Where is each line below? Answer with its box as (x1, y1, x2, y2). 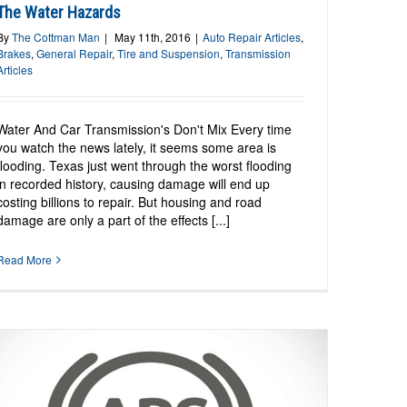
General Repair (36, 45, 113, 62)
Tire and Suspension (117, 45, 221, 62)
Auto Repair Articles (203, 29, 302, 45)
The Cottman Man (12, 29, 101, 45)
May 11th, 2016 (114, 29, 192, 45)
